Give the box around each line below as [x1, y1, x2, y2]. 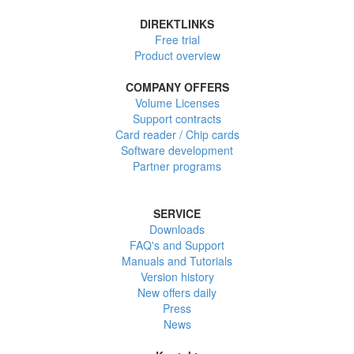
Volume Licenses [134, 95, 220, 111]
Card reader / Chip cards [115, 126, 239, 142]
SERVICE [153, 205, 201, 221]
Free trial [154, 32, 200, 47]
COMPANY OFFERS [125, 79, 229, 95]
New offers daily [137, 284, 217, 300]
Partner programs [133, 158, 221, 174]
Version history [140, 269, 214, 284]
